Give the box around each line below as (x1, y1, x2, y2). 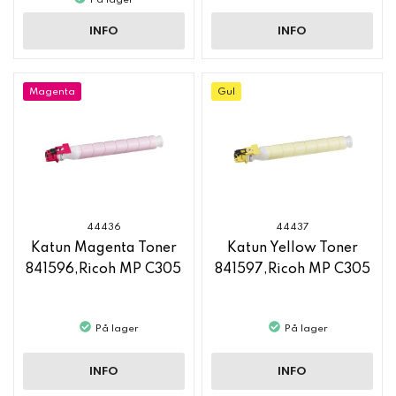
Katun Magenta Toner (30, 241, 177, 255)
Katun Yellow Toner (226, 241, 358, 255)
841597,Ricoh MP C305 (214, 263, 370, 277)
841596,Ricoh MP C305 (26, 263, 182, 277)
